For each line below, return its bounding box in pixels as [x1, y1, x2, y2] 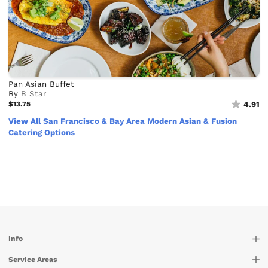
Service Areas [8, 255, 57, 264]
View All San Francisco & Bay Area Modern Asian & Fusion [8, 116, 237, 126]
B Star [21, 89, 47, 98]
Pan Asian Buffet [8, 79, 75, 89]
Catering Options [8, 127, 75, 137]
